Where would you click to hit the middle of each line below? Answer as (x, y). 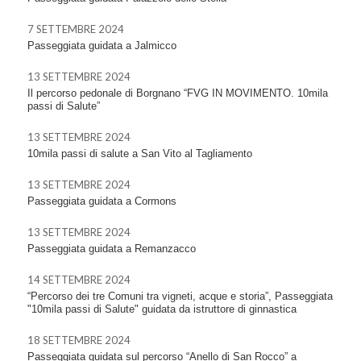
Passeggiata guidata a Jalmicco (102, 45)
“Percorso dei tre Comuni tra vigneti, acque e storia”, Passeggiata (180, 296)
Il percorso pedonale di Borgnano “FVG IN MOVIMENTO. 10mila (178, 93)
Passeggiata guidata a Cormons (102, 201)
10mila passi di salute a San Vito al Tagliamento (140, 153)
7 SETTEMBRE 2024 (76, 29)
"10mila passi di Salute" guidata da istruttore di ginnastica (162, 309)
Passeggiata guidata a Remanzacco (112, 248)
